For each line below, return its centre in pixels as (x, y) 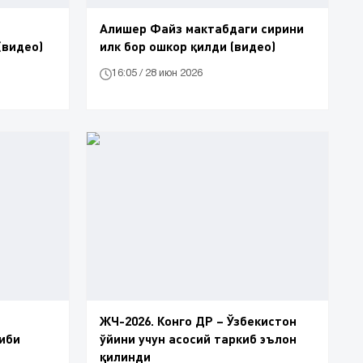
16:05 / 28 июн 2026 (157, 74)
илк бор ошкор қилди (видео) (188, 45)
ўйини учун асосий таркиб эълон (198, 339)
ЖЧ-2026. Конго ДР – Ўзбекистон (198, 321)
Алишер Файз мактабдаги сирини (202, 28)
